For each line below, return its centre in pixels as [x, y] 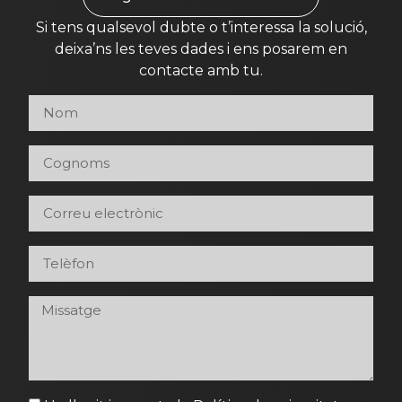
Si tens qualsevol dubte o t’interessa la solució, [201, 28]
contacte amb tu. [201, 71]
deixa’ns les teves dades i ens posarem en [201, 49]
